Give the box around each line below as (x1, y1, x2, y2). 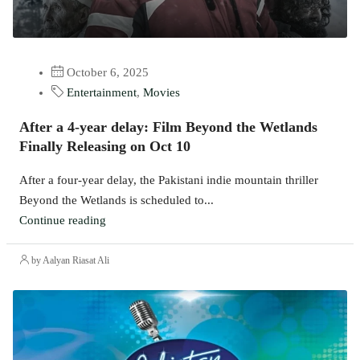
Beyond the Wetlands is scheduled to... (19, 194, 214, 207)
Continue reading (19, 214, 106, 227)
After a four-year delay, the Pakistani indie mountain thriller (19, 174, 318, 187)
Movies (143, 86, 180, 100)
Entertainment (67, 86, 137, 100)
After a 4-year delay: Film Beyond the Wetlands (19, 119, 317, 136)
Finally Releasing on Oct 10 (19, 138, 190, 155)
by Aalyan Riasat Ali (29, 255, 109, 267)
